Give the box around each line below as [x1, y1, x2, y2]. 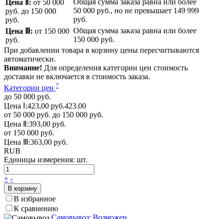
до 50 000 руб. [4, 92, 51, 101]
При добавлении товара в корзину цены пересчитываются [4, 46, 199, 55]
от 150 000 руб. [4, 128, 54, 137]
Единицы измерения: [4, 155, 77, 164]
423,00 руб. [27, 101, 65, 110]
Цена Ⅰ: [4, 101, 27, 110]
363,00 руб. [30, 137, 67, 146]
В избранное [14, 194, 56, 203]
